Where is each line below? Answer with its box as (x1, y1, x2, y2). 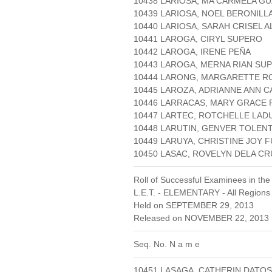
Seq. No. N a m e (134, 239, 200, 250)
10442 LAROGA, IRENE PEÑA (134, 47, 251, 57)
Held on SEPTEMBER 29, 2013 (134, 200, 254, 211)
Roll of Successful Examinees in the (134, 175, 270, 185)
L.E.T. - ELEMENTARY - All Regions (134, 188, 270, 198)
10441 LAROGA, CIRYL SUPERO (134, 34, 262, 44)
